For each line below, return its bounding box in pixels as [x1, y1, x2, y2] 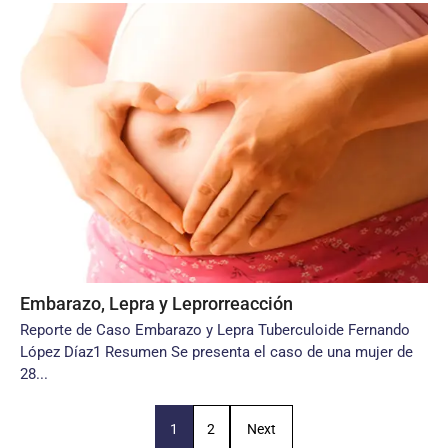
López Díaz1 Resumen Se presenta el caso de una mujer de [20, 343, 413, 361]
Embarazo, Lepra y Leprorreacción [20, 293, 293, 314]
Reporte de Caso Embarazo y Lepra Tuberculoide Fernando [20, 321, 410, 339]
